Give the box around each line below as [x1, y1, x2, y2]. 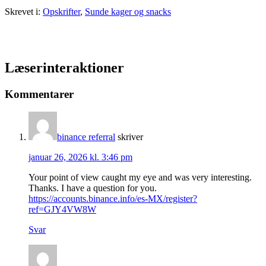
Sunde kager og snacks [85, 6, 171, 17]
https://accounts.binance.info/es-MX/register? [28, 194, 197, 204]
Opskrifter [43, 6, 80, 17]
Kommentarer [5, 87, 74, 100]
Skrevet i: [5, 6, 43, 17]
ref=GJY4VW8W [28, 204, 96, 215]
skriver [118, 132, 143, 142]
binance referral [57, 132, 115, 142]
